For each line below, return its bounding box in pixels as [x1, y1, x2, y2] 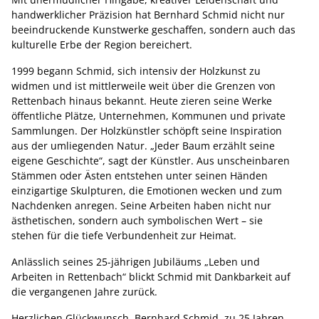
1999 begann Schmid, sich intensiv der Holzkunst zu [11, 63, 261, 78]
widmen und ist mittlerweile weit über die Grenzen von [11, 78, 276, 93]
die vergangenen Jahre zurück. [11, 284, 157, 298]
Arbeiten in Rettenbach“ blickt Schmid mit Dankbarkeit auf [11, 269, 291, 283]
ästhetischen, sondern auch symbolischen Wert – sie [11, 213, 263, 227]
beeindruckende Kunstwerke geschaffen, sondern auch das [11, 22, 296, 36]
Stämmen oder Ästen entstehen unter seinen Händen [11, 168, 268, 182]
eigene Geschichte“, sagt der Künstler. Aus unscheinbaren [11, 153, 290, 167]
